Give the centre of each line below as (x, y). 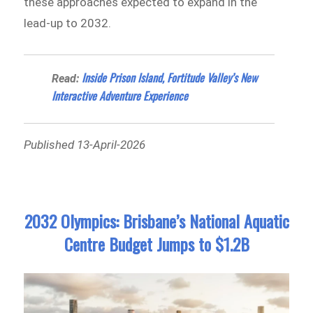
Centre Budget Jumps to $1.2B (156, 244)
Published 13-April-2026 (85, 144)
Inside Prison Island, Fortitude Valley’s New (170, 77)
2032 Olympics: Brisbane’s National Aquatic (156, 221)
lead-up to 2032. (68, 23)
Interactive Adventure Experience (120, 95)
